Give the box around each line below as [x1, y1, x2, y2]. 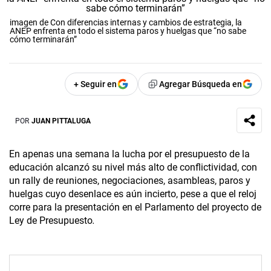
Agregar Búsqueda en [159, 79, 242, 90]
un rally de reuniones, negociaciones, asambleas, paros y [9, 175, 250, 187]
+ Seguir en [74, 79, 117, 90]
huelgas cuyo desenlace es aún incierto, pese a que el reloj [9, 188, 256, 200]
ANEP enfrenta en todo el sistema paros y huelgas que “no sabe [10, 26, 246, 36]
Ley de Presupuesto [9, 215, 93, 227]
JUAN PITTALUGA [31, 116, 91, 125]
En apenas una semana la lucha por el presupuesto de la [9, 148, 250, 160]
